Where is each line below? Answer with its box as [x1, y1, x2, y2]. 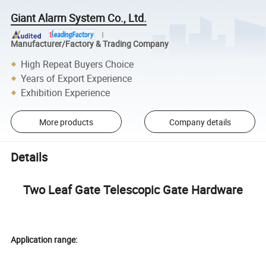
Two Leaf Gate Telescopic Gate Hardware [23, 181, 243, 198]
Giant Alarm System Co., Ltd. [11, 10, 147, 25]
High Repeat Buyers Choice [21, 57, 134, 71]
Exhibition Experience [21, 85, 110, 99]
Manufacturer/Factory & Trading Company [11, 39, 169, 50]
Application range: [11, 233, 78, 245]
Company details [169, 116, 231, 128]
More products [39, 116, 93, 128]
